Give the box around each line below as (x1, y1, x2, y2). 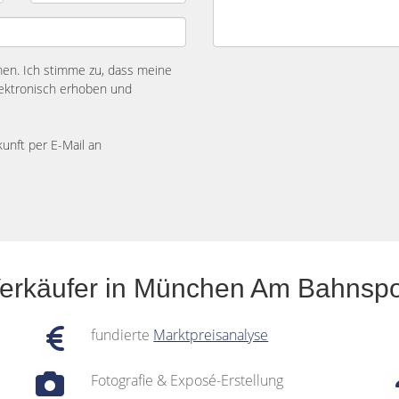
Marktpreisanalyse (153, 325, 269, 345)
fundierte (91, 325, 154, 345)
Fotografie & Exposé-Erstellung (91, 370, 284, 390)
